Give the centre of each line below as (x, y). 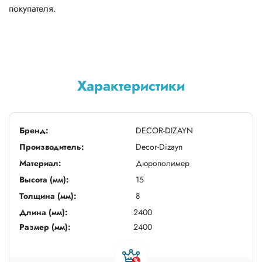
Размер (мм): (45, 227)
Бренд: (34, 130)
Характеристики (131, 85)
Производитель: (52, 146)
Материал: (40, 163)
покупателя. (32, 8)
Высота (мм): (44, 179)
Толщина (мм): (48, 196)
